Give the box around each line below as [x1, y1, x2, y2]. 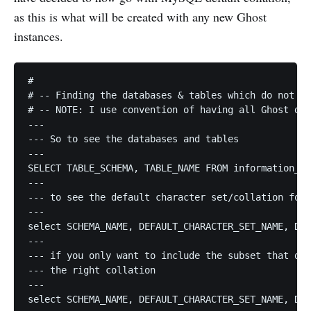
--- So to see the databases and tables [28, 133, 239, 145]
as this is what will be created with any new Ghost [14, 8, 267, 26]
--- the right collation [28, 264, 155, 276]
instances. [14, 28, 63, 45]
